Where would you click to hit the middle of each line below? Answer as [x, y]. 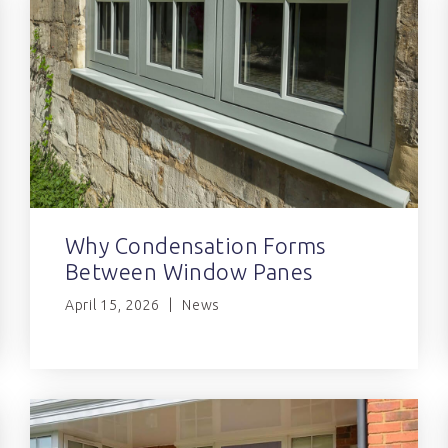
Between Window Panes [189, 271]
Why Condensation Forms [195, 245]
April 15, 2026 [112, 304]
